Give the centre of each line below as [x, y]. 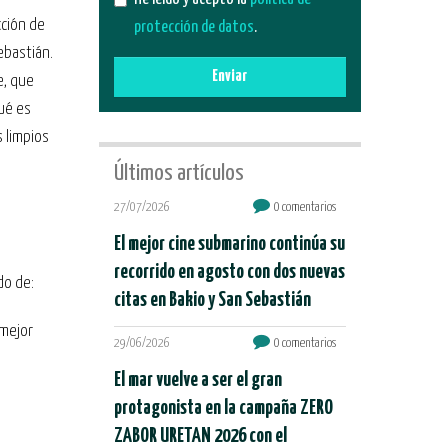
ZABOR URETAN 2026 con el [200, 436]
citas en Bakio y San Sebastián [212, 300]
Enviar [230, 76]
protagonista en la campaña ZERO [223, 408]
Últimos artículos [178, 173]
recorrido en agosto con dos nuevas [229, 272]
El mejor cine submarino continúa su [229, 244]
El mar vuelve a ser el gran [197, 380]
